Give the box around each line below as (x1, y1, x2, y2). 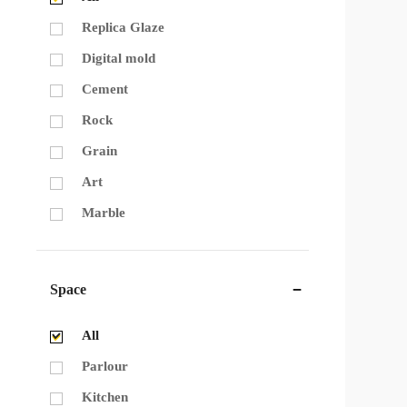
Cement (82, 82, 128, 96)
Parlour (82, 359, 128, 373)
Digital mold (82, 51, 155, 65)
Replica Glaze (82, 20, 164, 35)
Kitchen (82, 390, 128, 404)
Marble (82, 205, 125, 220)
